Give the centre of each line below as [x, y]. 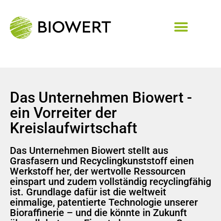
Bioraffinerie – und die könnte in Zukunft [98, 213]
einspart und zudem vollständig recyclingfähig [110, 182]
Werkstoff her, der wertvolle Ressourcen [98, 171]
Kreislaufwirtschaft [74, 128]
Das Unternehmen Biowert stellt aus [89, 150]
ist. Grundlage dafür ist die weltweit [88, 192]
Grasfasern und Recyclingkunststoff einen [102, 161]
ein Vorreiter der [63, 113]
